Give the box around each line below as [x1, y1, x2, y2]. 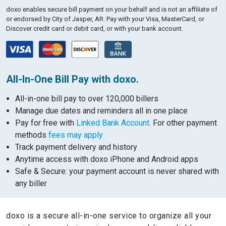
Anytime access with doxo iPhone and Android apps [15, 154, 198, 164]
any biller [15, 179, 47, 188]
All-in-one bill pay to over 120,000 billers [15, 94, 158, 103]
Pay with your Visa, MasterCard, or [106, 15, 204, 23]
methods [15, 130, 48, 140]
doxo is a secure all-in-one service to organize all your [6, 211, 211, 220]
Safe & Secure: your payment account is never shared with [15, 166, 219, 176]
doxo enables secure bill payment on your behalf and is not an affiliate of [6, 6, 217, 13]
